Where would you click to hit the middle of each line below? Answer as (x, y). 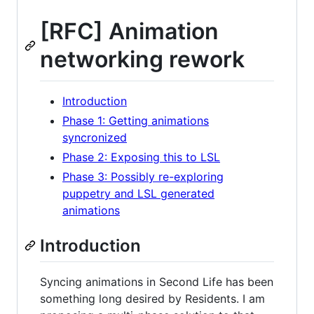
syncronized (95, 137)
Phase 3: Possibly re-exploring (143, 176)
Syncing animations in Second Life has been (157, 281)
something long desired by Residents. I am (152, 298)
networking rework (142, 59)
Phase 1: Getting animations (136, 120)
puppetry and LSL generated (138, 193)
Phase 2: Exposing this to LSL (141, 157)
